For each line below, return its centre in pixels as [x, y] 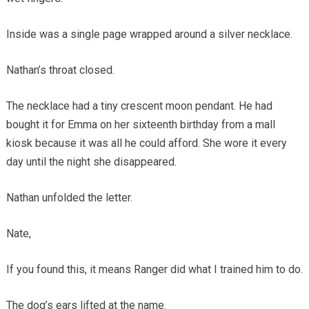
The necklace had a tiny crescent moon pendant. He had [139, 106]
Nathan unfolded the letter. [69, 198]
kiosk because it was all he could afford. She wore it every [146, 143]
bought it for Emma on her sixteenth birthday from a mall [140, 125]
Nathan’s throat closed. [60, 70]
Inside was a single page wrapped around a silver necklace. [149, 34]
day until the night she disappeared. [91, 162]
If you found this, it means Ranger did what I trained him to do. [154, 270]
